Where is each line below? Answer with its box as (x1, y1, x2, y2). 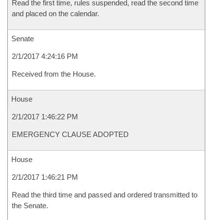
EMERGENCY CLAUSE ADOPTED (12, 130, 129, 138)
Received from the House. (12, 70, 96, 78)
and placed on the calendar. (12, 9, 99, 18)
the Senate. (12, 201, 48, 210)
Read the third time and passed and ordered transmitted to (12, 191, 197, 199)
